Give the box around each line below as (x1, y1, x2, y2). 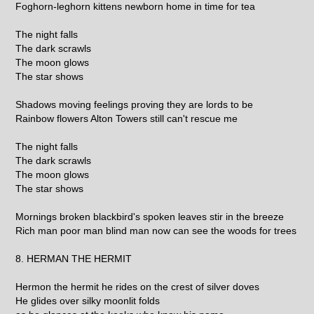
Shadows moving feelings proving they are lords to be (15, 98, 254, 110)
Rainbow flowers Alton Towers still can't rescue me (15, 112, 238, 124)
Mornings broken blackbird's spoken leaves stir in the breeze (15, 210, 285, 222)
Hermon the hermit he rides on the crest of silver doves (15, 280, 260, 292)
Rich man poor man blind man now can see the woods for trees (15, 224, 297, 236)
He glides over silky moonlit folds (15, 294, 161, 306)
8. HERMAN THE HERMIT (15, 252, 132, 264)
